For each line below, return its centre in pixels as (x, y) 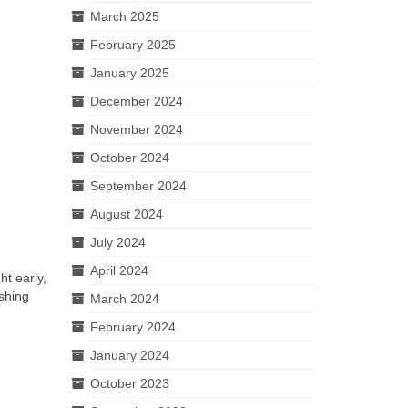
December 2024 (136, 101)
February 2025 (133, 45)
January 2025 (129, 73)
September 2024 (138, 186)
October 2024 (129, 158)
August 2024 (126, 214)
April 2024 (119, 270)
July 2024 (117, 242)
